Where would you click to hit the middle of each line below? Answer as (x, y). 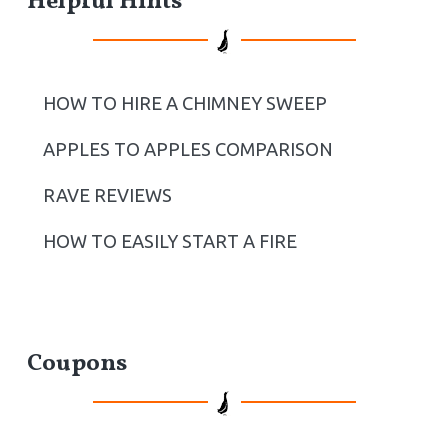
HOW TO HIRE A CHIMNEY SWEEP (184, 103)
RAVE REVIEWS (107, 195)
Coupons (76, 364)
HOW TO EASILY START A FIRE (169, 241)
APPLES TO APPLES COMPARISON (187, 149)
